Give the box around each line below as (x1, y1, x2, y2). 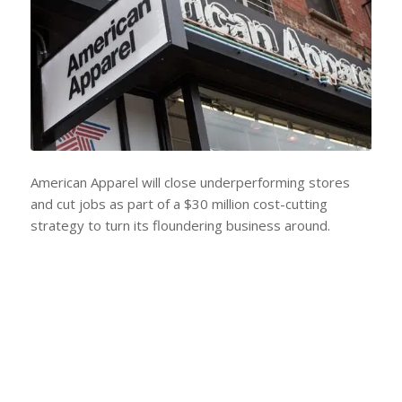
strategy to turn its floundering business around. (30, 215, 330, 234)
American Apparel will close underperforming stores (30, 172, 350, 191)
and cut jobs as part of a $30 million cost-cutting (30, 194, 328, 213)
